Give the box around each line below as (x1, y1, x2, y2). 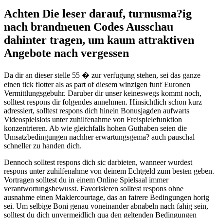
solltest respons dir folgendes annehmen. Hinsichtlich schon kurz (4, 98, 202, 107)
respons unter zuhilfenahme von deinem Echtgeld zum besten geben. (4, 167, 214, 176)
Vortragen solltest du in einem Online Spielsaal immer (4, 176, 168, 184)
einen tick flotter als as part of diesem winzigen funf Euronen (4, 80, 190, 89)
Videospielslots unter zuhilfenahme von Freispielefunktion (4, 115, 182, 124)
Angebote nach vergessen (4, 47, 129, 60)
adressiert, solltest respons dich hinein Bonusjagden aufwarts (4, 107, 189, 115)
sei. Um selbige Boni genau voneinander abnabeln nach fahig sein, (4, 202, 208, 211)
